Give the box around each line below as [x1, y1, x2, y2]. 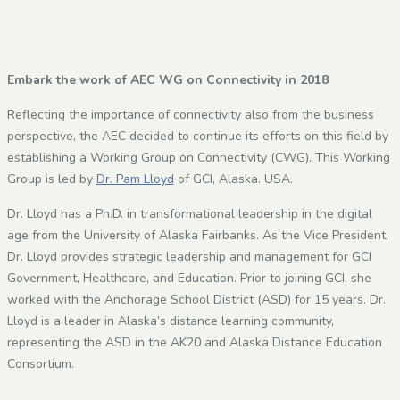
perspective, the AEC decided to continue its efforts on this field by [6, 127, 388, 145]
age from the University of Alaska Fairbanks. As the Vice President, [6, 226, 388, 244]
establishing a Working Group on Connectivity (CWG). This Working [6, 148, 390, 166]
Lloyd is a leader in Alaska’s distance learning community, [6, 312, 334, 329]
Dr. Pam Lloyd [96, 170, 174, 187]
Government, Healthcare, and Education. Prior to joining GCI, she [6, 269, 371, 287]
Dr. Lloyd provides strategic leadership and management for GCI [6, 247, 371, 265]
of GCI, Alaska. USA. [173, 170, 293, 187]
